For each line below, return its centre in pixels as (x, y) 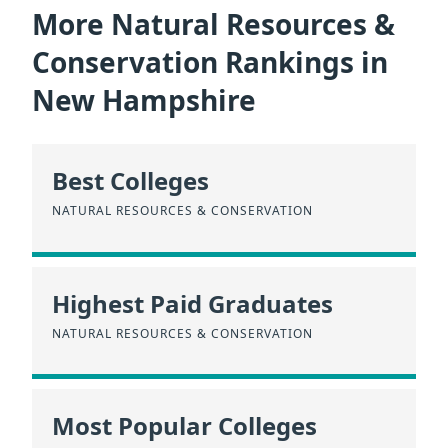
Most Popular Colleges (184, 426)
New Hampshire (144, 99)
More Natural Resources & (213, 23)
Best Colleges (130, 181)
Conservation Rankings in (210, 61)
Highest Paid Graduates (192, 303)
